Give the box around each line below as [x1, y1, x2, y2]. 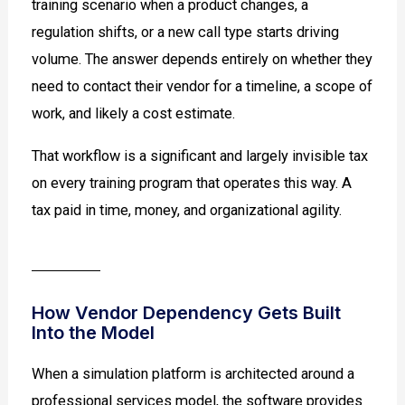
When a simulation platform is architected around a [32, 365, 355, 383]
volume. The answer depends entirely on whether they [32, 51, 373, 69]
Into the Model [32, 322, 155, 344]
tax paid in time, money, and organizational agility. [32, 201, 343, 219]
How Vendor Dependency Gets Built [32, 302, 342, 325]
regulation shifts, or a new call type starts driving [32, 24, 340, 42]
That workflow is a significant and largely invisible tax [32, 146, 369, 165]
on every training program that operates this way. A [32, 174, 353, 192]
